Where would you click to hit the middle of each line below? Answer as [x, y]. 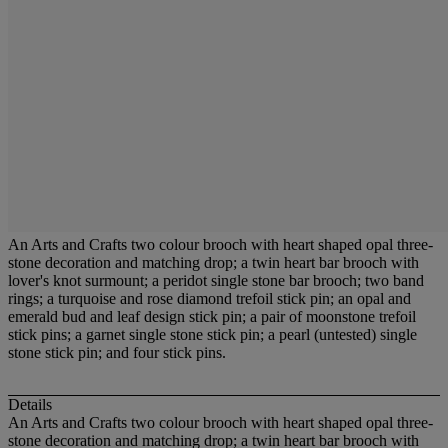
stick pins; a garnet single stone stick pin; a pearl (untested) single [212, 334]
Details [30, 405]
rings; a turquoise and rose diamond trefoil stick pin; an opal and [209, 298]
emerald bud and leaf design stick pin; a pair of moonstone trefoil [212, 316]
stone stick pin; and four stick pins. [117, 352]
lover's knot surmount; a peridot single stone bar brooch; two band [216, 280]
